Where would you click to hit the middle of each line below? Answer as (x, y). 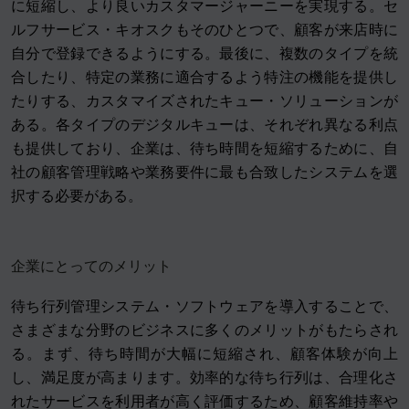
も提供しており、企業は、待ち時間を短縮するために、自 (204, 149)
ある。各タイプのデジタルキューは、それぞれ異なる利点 (204, 125)
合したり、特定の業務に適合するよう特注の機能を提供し (204, 78)
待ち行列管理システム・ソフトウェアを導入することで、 (204, 307)
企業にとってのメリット (91, 267)
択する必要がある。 (77, 196)
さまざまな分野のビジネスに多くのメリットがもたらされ (204, 330)
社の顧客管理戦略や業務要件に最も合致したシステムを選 (204, 173)
